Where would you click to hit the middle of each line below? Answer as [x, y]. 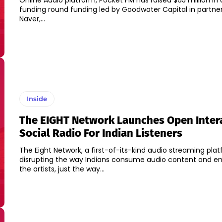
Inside [37, 99]
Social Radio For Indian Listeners [101, 133]
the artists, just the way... [62, 169]
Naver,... [32, 19]
